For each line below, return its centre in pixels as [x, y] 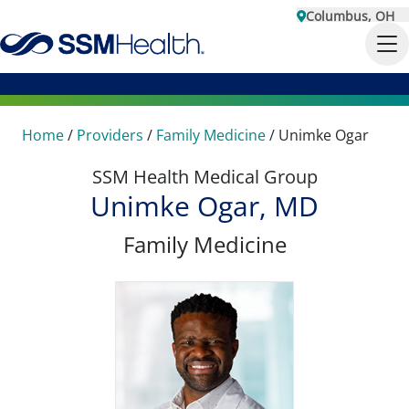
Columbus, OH [350, 16]
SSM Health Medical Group [204, 177]
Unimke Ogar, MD [204, 206]
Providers [110, 135]
